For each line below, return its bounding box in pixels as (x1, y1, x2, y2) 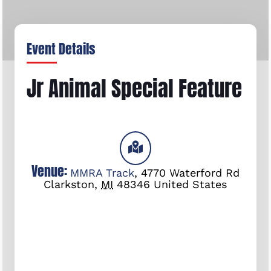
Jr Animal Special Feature (27, 72, 243, 105)
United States (154, 177, 227, 191)
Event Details (27, 38, 96, 59)
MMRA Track (70, 166, 134, 179)
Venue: (31, 160, 70, 181)
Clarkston (44, 177, 95, 191)
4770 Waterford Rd (140, 166, 240, 179)
